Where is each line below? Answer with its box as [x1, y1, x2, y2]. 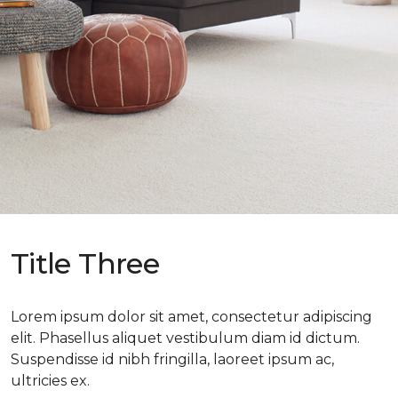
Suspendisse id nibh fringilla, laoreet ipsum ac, [11, 350, 334, 368]
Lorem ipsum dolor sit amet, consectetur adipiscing [11, 307, 372, 325]
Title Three [11, 245, 159, 281]
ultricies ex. [11, 371, 90, 389]
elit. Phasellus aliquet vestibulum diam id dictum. [11, 329, 360, 346]
